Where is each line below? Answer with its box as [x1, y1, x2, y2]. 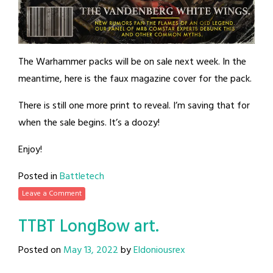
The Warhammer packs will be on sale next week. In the [18, 54, 246, 71]
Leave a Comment [22, 188, 82, 200]
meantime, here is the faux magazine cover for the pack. [18, 71, 252, 88]
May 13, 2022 [63, 243, 118, 259]
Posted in [18, 169, 60, 185]
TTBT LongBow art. [18, 213, 159, 241]
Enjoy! [18, 142, 42, 158]
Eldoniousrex [133, 243, 185, 259]
